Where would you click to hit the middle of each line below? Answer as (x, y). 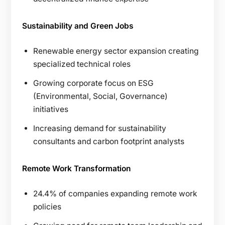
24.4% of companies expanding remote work (115, 193)
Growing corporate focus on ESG (93, 83)
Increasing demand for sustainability (100, 128)
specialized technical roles (82, 64)
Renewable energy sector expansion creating (116, 51)
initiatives (51, 109)
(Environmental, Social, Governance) (100, 96)
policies (47, 206)
